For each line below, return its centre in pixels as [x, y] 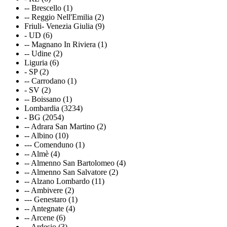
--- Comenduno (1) [54, 144]
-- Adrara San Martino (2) [65, 126]
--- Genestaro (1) [51, 199]
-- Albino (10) [46, 135]
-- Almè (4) [42, 154]
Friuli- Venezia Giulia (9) [64, 26]
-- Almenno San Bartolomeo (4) [75, 163]
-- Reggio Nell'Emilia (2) [64, 17]
